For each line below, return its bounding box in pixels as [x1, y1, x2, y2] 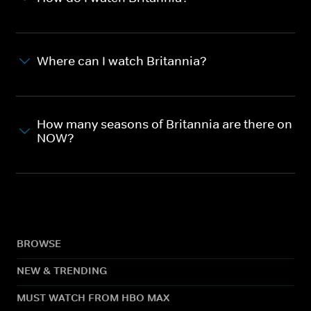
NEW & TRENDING [17, 263, 107, 277]
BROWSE [17, 236, 61, 250]
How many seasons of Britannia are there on [37, 116, 292, 132]
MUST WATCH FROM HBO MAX [17, 290, 169, 304]
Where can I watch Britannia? [37, 53, 207, 69]
